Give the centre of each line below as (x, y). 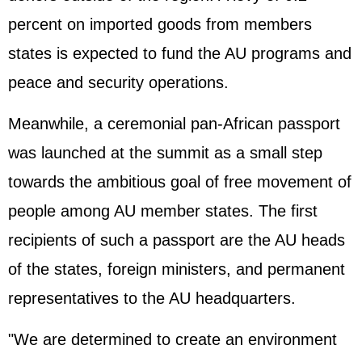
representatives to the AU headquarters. (152, 299)
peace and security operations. (118, 83)
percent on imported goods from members (160, 25)
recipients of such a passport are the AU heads (177, 240)
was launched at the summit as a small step (165, 153)
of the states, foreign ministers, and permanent (177, 269)
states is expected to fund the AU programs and (180, 54)
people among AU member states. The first (163, 211)
